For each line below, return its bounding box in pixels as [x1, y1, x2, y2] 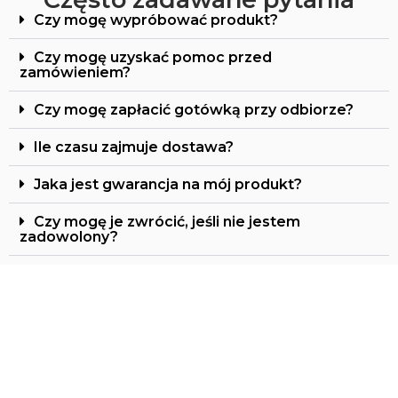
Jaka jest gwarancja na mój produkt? [34, 176, 302, 194]
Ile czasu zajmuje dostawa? [34, 139, 234, 156]
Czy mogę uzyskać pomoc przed [34, 49, 272, 67]
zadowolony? [20, 228, 118, 246]
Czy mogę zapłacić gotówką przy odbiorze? [34, 101, 354, 119]
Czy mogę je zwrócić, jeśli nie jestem [34, 213, 300, 231]
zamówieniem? [20, 64, 131, 82]
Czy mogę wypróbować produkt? [34, 12, 278, 29]
